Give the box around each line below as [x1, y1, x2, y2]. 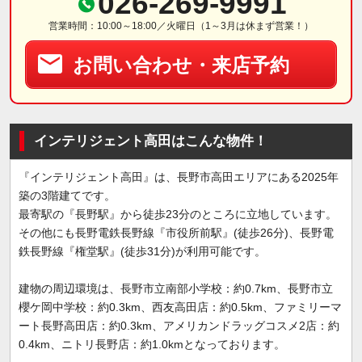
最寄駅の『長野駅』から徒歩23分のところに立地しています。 [18, 207, 337, 221]
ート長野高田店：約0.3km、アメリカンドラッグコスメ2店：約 [18, 318, 339, 332]
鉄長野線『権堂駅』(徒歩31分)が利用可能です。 [18, 244, 266, 258]
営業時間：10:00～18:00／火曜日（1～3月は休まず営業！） [48, 20, 314, 32]
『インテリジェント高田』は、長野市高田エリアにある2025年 [18, 170, 339, 183]
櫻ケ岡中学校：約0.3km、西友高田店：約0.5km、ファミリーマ [18, 300, 342, 314]
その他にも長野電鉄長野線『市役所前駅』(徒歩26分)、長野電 [18, 225, 334, 239]
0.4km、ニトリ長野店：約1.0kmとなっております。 [18, 337, 285, 351]
